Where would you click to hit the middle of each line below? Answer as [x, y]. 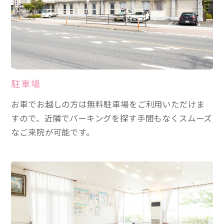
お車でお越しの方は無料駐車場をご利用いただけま [108, 104]
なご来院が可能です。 [53, 132]
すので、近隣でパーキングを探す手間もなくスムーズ [112, 118]
